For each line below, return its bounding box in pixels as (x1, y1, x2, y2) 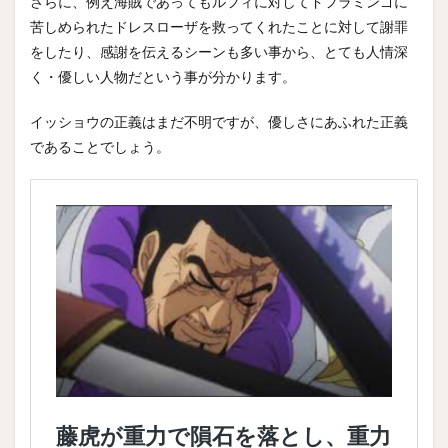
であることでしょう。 (30, 138, 170, 155)
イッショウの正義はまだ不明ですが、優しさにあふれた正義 (30, 113, 408, 130)
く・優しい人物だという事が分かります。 (30, 68, 296, 85)
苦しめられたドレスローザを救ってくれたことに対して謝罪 (30, 18, 408, 35)
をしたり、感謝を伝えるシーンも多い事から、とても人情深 (30, 43, 408, 60)
